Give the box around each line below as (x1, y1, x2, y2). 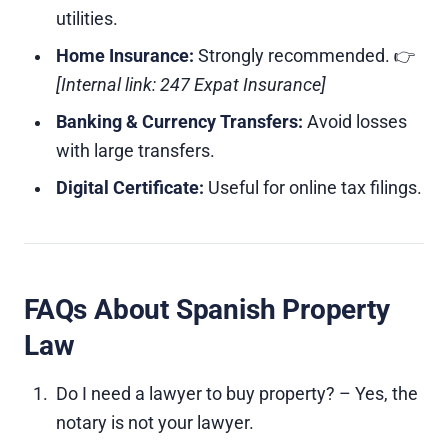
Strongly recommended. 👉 (194, 46, 415, 66)
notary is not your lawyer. (56, 413, 254, 433)
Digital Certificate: (56, 178, 204, 198)
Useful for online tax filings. (204, 178, 422, 198)
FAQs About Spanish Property (24, 293, 390, 326)
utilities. (56, 9, 118, 29)
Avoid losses (303, 112, 407, 132)
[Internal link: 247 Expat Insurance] (56, 75, 326, 95)
